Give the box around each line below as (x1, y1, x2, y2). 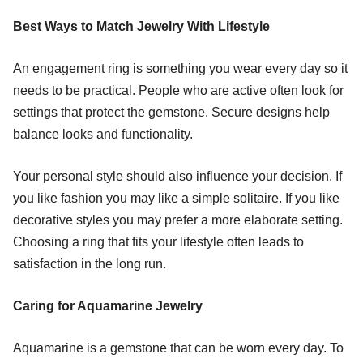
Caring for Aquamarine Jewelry (13, 298, 203, 313)
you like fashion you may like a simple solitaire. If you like (13, 190, 340, 205)
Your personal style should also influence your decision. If (13, 169, 342, 183)
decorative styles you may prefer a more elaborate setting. (13, 212, 343, 227)
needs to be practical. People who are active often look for (13, 83, 344, 97)
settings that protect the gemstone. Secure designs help (13, 105, 330, 119)
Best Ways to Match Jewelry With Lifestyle (13, 19, 270, 33)
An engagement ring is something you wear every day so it (13, 61, 348, 75)
